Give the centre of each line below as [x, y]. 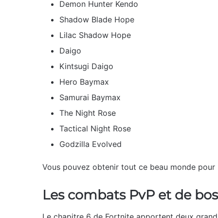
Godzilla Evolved [91, 144]
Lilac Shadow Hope [95, 35]
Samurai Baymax [90, 97]
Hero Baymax [84, 82]
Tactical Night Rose [95, 128]
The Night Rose [88, 113]
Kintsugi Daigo [86, 66]
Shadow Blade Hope [97, 19]
